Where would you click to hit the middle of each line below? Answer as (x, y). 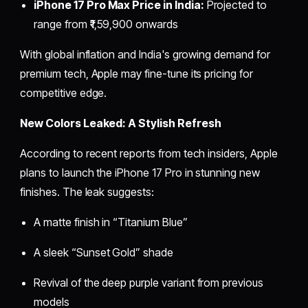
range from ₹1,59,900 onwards (106, 24)
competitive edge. (64, 92)
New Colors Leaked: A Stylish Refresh (121, 123)
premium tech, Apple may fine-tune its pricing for (136, 73)
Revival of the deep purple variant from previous (148, 282)
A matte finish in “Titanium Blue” (111, 222)
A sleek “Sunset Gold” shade (103, 252)
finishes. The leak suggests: (87, 191)
